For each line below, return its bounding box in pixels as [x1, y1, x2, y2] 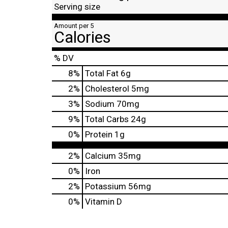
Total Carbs [85, 114, 129, 124]
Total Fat [85, 68, 119, 78]
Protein [85, 129, 112, 139]
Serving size [54, 2, 100, 12]
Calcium [85, 151, 116, 161]
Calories [54, 27, 111, 47]
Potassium [85, 181, 126, 191]
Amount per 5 [54, 22, 94, 30]
